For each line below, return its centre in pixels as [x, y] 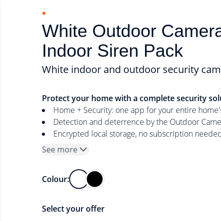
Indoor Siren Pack [112, 51]
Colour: [55, 179]
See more [59, 149]
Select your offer [73, 209]
